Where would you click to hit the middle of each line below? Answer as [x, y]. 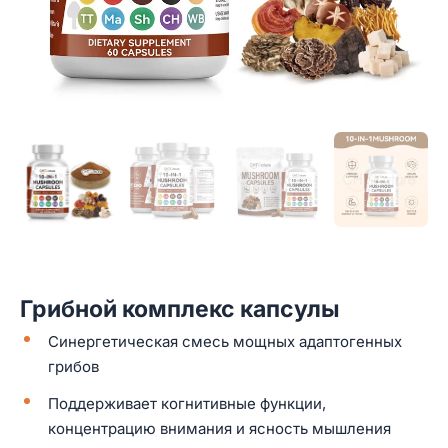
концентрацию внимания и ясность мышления [219, 428]
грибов [73, 366]
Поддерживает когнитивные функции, [187, 403]
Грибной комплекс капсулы [180, 308]
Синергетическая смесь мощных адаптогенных [225, 341]
